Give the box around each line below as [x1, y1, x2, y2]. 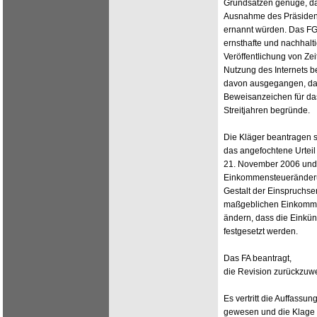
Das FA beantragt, [224, 253, 292, 263]
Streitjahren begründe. [224, 105, 310, 115]
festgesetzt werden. [224, 226, 298, 236]
